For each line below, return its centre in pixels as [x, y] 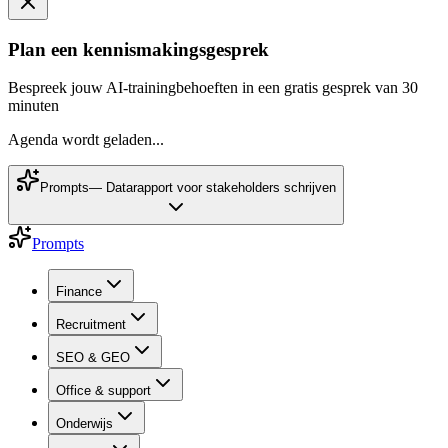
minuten [33, 106]
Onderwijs [84, 424]
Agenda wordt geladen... [86, 140]
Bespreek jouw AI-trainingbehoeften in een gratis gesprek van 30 [213, 88]
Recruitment [91, 325]
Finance [79, 292]
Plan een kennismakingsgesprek [138, 49]
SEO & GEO [93, 358]
